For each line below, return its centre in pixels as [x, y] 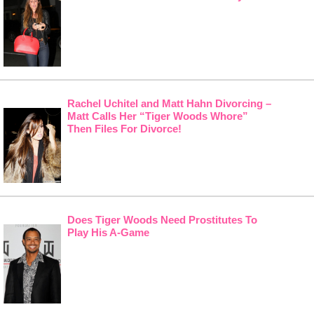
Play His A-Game [108, 233]
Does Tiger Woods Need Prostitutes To [162, 220]
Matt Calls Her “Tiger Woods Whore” [157, 116]
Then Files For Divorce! [124, 129]
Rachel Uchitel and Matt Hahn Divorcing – [169, 104]
